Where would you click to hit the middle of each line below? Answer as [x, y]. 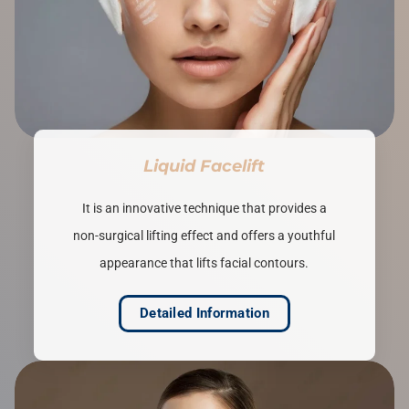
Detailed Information [204, 313]
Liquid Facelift [204, 166]
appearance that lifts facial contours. [204, 262]
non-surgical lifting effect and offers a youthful [204, 235]
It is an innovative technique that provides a [204, 208]
